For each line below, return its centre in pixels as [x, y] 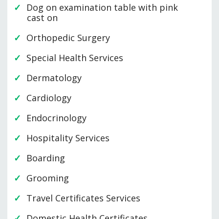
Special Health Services [75, 58]
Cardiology [49, 98]
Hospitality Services [68, 138]
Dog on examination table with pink [102, 8]
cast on [42, 18]
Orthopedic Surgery [68, 38]
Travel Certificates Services [83, 198]
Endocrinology [56, 118]
